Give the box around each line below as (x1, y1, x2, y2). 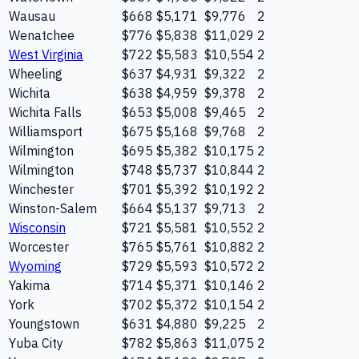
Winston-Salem (9, 200, 97, 216)
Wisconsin (9, 219, 66, 236)
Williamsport (9, 123, 83, 139)
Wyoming (9, 257, 62, 274)
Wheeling (9, 65, 63, 82)
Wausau (9, 7, 55, 24)
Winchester (9, 180, 74, 197)
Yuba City (9, 334, 63, 351)
